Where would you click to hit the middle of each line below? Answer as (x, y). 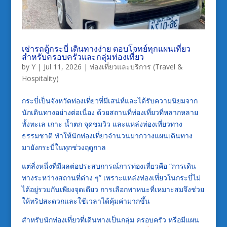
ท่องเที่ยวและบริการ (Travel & (136, 66)
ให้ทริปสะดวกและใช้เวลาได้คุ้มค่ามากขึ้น (86, 201)
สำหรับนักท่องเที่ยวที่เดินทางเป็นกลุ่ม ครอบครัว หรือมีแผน (110, 219)
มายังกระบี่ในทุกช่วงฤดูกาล (64, 147)
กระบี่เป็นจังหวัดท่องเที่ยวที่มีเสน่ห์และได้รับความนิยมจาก (109, 100)
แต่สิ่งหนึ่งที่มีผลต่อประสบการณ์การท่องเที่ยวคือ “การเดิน (109, 166)
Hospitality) (40, 78)
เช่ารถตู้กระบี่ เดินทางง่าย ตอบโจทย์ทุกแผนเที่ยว (106, 48)
